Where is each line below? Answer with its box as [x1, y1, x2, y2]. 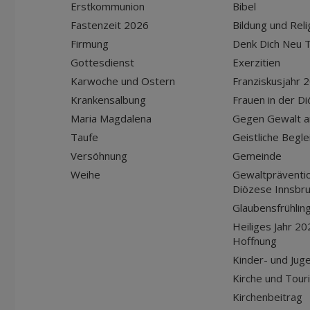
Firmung [71, 37, 109, 51]
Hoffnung [232, 234, 277, 248]
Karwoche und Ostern [71, 74, 175, 88]
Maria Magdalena [71, 111, 152, 125]
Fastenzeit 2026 [71, 18, 149, 32]
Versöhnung [71, 149, 127, 163]
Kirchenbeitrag [232, 290, 302, 304]
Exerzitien [232, 55, 280, 69]
